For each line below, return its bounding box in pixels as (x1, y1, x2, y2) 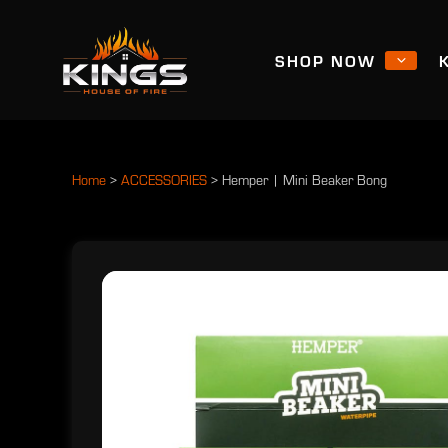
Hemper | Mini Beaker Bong (222, 171, 387, 189)
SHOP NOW (274, 50, 376, 71)
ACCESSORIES (121, 171, 211, 189)
